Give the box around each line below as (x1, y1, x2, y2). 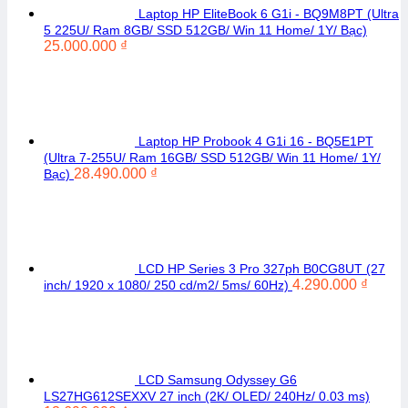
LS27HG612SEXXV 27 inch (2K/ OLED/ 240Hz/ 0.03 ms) (44, 389, 370, 403)
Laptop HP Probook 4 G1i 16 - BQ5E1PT (138, 134, 373, 148)
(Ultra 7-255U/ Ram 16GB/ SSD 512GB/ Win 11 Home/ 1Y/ (44, 150, 381, 165)
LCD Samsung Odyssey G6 (138, 372, 297, 387)
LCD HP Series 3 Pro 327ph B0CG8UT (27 (138, 261, 385, 276)
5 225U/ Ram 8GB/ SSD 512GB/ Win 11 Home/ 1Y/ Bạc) (44, 23, 367, 37)
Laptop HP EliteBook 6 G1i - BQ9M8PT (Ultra (138, 6, 399, 21)
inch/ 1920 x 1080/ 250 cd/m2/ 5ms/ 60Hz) (44, 278, 289, 292)
